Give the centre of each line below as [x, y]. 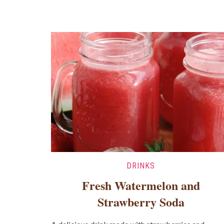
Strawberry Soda [141, 201]
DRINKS [141, 165]
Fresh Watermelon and [141, 185]
